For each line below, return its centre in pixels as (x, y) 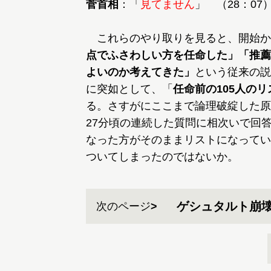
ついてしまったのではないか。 (162, 157)
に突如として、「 (129, 89)
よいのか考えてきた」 (140, 72)
